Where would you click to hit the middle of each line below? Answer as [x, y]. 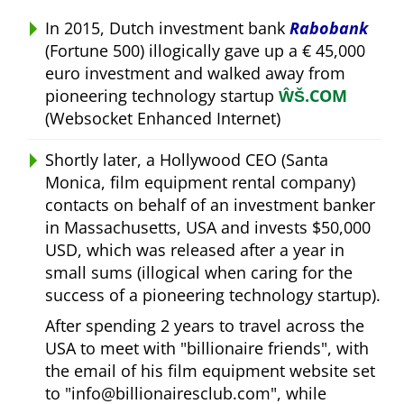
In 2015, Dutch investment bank [167, 28]
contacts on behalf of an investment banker [210, 204]
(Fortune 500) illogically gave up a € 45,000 [205, 50]
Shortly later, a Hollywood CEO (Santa [187, 159]
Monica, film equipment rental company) [200, 182]
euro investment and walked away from [195, 73]
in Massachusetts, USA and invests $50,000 [208, 227]
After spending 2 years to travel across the [205, 325]
